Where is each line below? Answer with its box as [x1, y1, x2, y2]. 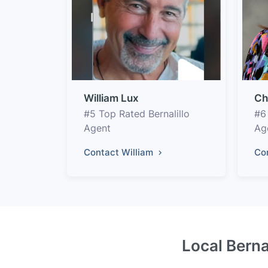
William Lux [84, 92, 139, 104]
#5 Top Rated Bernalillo [84, 107, 190, 120]
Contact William [84, 146, 156, 158]
